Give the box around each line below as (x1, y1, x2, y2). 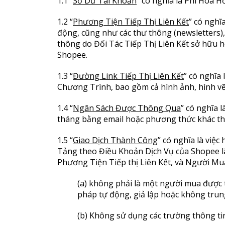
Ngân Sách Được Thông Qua (73, 102, 181, 114)
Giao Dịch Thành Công (73, 135, 158, 146)
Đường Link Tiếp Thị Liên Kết (73, 70, 184, 81)
